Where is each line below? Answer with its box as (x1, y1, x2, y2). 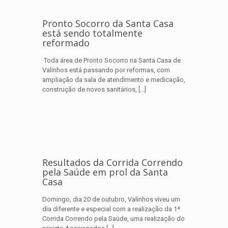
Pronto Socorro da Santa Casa (42, 17, 174, 30)
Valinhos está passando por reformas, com (42, 66, 170, 74)
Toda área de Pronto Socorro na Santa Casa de (42, 56, 181, 64)
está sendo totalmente (42, 27, 142, 39)
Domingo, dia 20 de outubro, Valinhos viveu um (42, 195, 180, 203)
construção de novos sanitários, (42, 85, 137, 93)
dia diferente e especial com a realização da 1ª (42, 205, 180, 213)
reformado (42, 37, 90, 49)
